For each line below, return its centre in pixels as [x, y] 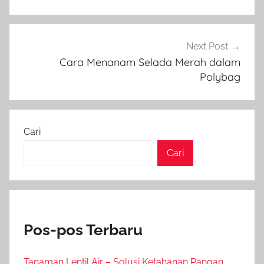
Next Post [207, 46]
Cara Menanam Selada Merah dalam [150, 62]
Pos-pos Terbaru [83, 230]
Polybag [220, 77]
